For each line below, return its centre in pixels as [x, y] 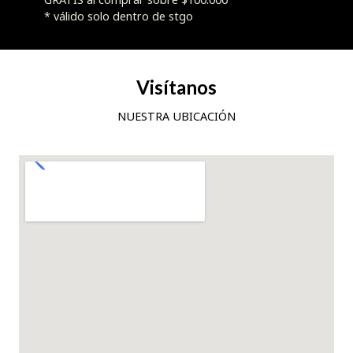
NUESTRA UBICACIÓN [176, 116]
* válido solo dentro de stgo [119, 16]
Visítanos [176, 87]
